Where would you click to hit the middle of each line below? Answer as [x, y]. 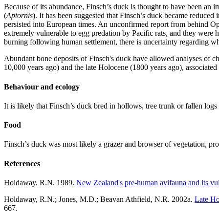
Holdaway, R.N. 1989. [40, 182]
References [22, 163]
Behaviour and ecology [42, 87]
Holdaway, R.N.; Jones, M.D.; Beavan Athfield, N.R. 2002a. [99, 199]
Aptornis [20, 16]
